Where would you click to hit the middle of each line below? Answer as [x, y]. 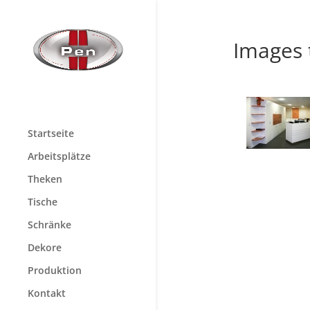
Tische [43, 202]
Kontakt [47, 293]
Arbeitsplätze [59, 156]
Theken [45, 179]
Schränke [49, 225]
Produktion [55, 271]
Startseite [51, 134]
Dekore [45, 248]
